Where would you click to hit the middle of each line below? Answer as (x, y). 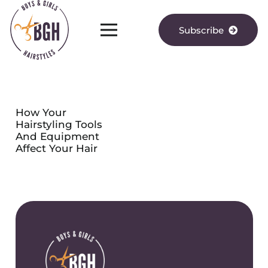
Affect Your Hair (56, 148)
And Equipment (57, 136)
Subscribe (202, 30)
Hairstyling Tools (59, 124)
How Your (41, 112)
